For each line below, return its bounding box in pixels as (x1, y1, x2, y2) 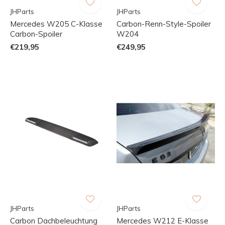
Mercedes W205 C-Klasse (10, 19, 102, 29)
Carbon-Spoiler (10, 29, 62, 39)
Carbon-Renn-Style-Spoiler (116, 19, 211, 29)
